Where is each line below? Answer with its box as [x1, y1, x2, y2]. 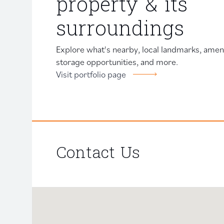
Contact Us [56, 142, 140, 166]
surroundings [56, 15, 184, 45]
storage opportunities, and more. [56, 55, 178, 67]
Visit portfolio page [56, 68, 128, 79]
